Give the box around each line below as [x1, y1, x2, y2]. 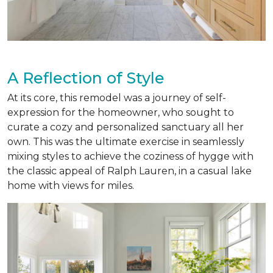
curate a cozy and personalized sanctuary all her [7, 121, 244, 133]
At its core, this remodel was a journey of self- [7, 91, 226, 104]
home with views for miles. [7, 179, 134, 191]
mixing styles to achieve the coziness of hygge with [7, 150, 253, 162]
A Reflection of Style [7, 68, 165, 87]
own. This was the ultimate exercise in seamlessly [7, 135, 244, 147]
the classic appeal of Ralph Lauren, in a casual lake [7, 165, 252, 177]
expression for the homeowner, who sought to [7, 106, 234, 118]
